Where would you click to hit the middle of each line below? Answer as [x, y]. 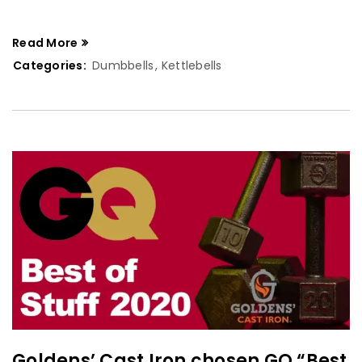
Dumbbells [123, 66]
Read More [45, 43]
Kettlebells [192, 66]
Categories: [50, 66]
